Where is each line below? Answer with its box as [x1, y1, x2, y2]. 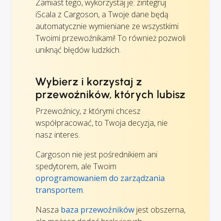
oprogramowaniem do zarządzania [36, 172, 165, 184]
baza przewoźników [61, 204, 134, 215]
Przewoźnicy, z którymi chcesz [36, 105, 141, 116]
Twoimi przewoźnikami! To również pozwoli [36, 32, 185, 43]
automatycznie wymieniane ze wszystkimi [36, 20, 179, 32]
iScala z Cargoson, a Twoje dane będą [36, 8, 168, 20]
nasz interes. [36, 129, 80, 140]
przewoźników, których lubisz [36, 87, 185, 101]
